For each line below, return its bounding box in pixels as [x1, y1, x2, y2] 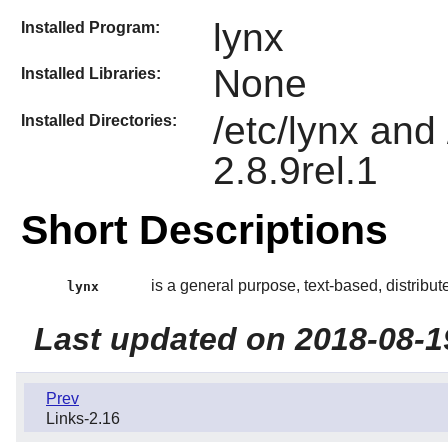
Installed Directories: [20, 111, 177, 129]
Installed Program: [20, 19, 160, 37]
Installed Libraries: [20, 65, 161, 83]
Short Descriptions [20, 207, 388, 253]
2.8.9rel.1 [212, 148, 378, 192]
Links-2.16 [46, 410, 120, 428]
